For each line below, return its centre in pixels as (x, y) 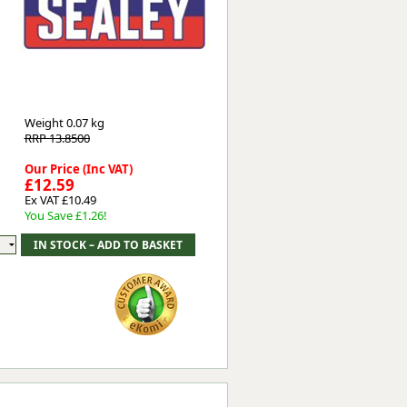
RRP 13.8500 (57, 138)
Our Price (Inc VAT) (78, 169)
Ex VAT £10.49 (60, 200)
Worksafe (144, 14)
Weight (45, 123)
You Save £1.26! (65, 215)
